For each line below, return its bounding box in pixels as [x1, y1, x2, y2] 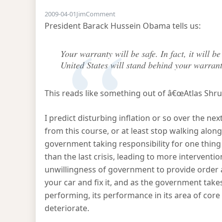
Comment [86, 9, 115, 18]
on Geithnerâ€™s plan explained [115, 9, 210, 18]
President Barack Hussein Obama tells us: [45, 20, 201, 31]
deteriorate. [45, 203, 89, 214]
